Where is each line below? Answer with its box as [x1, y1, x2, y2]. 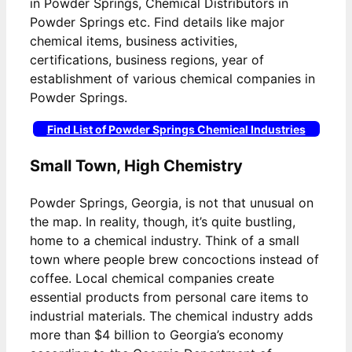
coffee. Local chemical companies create [30, 269, 274, 286]
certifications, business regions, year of [30, 51, 264, 68]
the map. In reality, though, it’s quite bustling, [30, 213, 295, 229]
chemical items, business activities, [30, 32, 237, 49]
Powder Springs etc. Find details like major [30, 13, 284, 30]
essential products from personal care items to [30, 288, 309, 305]
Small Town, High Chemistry [30, 156, 243, 175]
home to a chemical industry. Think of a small [30, 232, 299, 248]
